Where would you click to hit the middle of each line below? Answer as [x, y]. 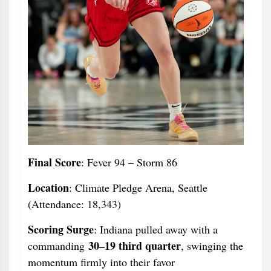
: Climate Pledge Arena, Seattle [138, 188]
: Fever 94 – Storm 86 [129, 162]
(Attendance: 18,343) [74, 204]
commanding [58, 246]
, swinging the [212, 246]
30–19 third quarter [134, 246]
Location [48, 188]
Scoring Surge [60, 229]
